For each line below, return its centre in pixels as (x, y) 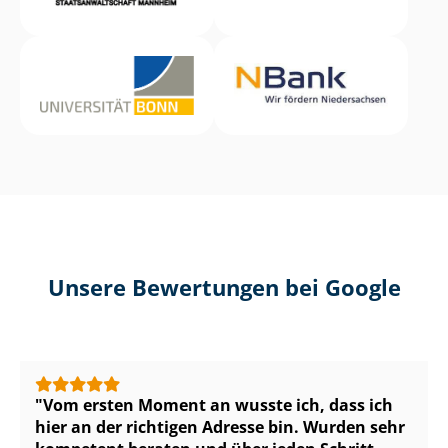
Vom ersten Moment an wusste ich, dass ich (218, 405)
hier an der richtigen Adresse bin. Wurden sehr (220, 427)
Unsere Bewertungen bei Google (224, 288)
